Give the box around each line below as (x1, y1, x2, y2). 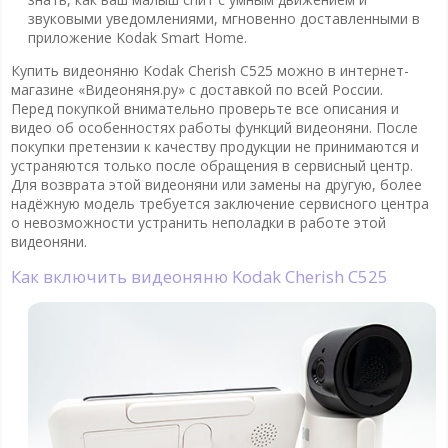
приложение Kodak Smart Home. (27, 28, 247, 48)
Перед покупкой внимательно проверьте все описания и (10, 99, 399, 119)
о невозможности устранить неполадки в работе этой (10, 213, 386, 233)
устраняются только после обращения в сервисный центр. (10, 156, 413, 176)
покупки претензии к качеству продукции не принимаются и (10, 137, 419, 157)
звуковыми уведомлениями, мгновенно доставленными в (27, 9, 420, 29)
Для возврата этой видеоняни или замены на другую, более (10, 175, 422, 195)
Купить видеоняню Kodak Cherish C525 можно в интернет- (10, 61, 409, 81)
